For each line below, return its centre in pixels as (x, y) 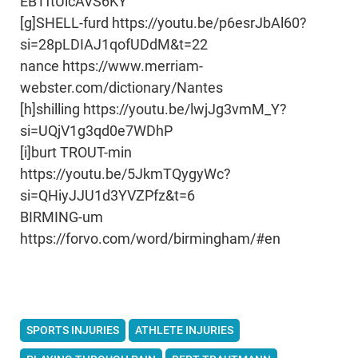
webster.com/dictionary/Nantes (121, 88)
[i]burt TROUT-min (76, 152)
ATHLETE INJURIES (184, 330)
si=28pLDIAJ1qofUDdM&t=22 (114, 44)
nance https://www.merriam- (111, 66)
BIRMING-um (62, 217)
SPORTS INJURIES (73, 330)
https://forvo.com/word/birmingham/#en (150, 239)
